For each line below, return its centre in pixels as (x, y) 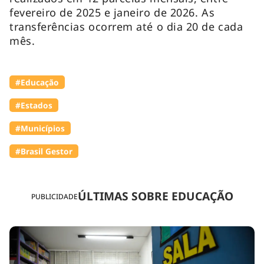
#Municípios (40, 128)
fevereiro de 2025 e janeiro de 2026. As (112, 12)
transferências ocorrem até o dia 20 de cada (126, 26)
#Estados (34, 105)
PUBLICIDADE (54, 196)
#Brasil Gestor (44, 151)
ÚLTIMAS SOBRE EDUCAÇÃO (155, 196)
